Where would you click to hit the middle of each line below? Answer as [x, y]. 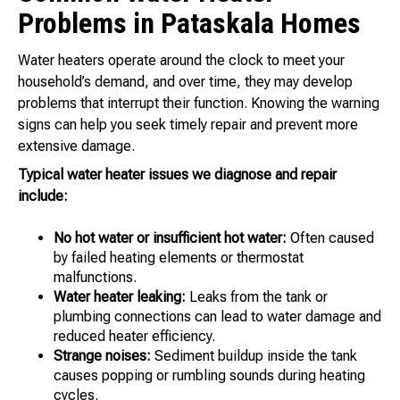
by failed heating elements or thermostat [179, 258]
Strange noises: [102, 356]
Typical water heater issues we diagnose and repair [177, 175]
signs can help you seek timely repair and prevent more [188, 125]
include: [43, 196]
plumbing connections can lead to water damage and [217, 317]
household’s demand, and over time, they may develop [185, 82]
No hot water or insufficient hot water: [170, 238]
